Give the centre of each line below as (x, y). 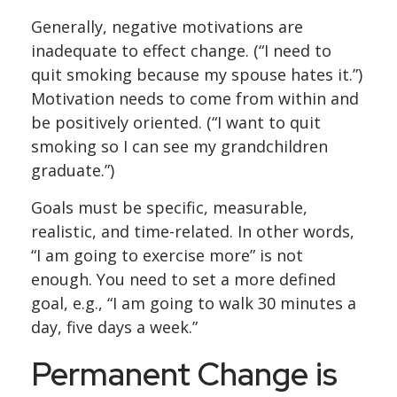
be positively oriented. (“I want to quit (176, 122)
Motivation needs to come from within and (195, 98)
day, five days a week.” (114, 327)
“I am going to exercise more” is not (167, 255)
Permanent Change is (184, 374)
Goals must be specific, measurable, (169, 207)
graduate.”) (73, 170)
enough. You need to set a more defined (183, 279)
